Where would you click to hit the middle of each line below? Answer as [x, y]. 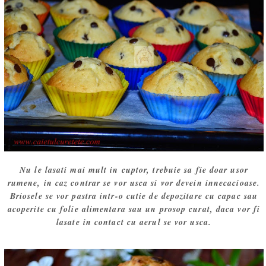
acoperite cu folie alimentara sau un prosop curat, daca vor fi [134, 209]
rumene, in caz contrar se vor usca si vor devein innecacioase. [134, 183]
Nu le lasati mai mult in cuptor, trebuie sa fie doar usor [134, 170]
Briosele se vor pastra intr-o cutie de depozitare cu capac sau [134, 196]
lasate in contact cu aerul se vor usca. [134, 222]
